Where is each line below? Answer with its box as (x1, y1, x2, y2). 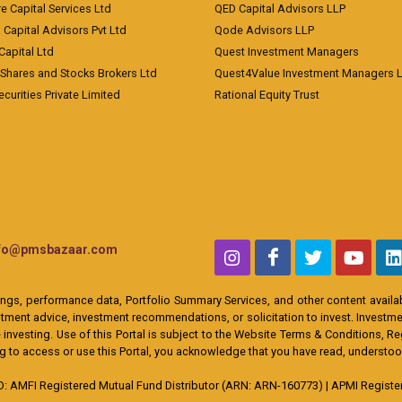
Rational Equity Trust (214, 88, 319, 101)
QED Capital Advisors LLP (214, 2, 345, 15)
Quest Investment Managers (214, 45, 359, 58)
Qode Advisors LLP (214, 23, 314, 37)
